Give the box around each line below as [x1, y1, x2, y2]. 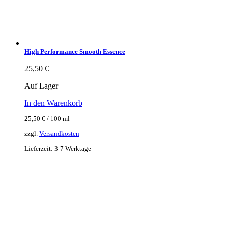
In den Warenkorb [24, 98, 82, 107]
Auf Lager [24, 81, 58, 90]
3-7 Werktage [54, 144, 91, 152]
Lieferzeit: [24, 144, 54, 152]
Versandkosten [39, 129, 79, 137]
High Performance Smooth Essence [24, 47, 125, 55]
